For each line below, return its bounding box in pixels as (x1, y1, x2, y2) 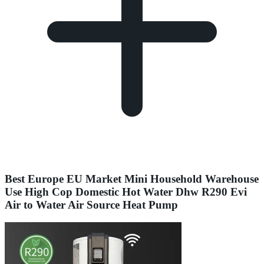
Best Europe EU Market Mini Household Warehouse (5, 172, 259, 185)
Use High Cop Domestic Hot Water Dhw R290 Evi (5, 185, 247, 198)
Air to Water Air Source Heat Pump (5, 198, 178, 211)
